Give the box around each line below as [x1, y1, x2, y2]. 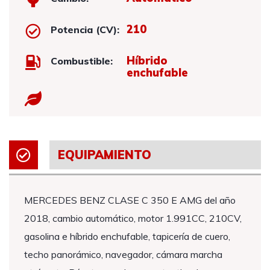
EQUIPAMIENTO [57, 147, 151, 162]
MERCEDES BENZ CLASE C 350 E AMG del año [24, 194, 236, 206]
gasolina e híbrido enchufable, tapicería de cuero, [24, 230, 230, 242]
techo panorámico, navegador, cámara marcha [24, 248, 222, 260]
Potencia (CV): [51, 24, 120, 36]
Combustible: [51, 55, 113, 67]
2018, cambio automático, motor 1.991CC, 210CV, [24, 212, 242, 224]
